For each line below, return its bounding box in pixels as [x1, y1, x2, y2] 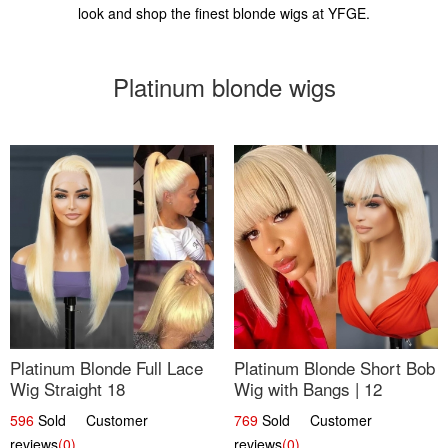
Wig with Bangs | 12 [234, 376, 382, 402]
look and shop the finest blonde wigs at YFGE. [78, 3, 370, 24]
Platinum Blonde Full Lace [10, 355, 203, 381]
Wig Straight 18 [10, 376, 125, 402]
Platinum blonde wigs [112, 69, 336, 105]
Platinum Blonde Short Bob [234, 355, 435, 381]
